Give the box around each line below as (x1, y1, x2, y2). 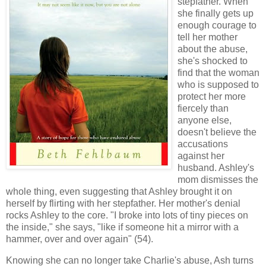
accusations (178, 138, 228, 149)
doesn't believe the (178, 126, 256, 137)
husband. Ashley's (178, 162, 254, 173)
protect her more (178, 91, 246, 102)
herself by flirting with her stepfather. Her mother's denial (6, 198, 240, 208)
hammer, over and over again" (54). (6, 233, 153, 244)
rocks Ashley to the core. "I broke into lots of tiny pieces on (6, 210, 248, 220)
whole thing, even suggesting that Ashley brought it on (6, 186, 232, 197)
